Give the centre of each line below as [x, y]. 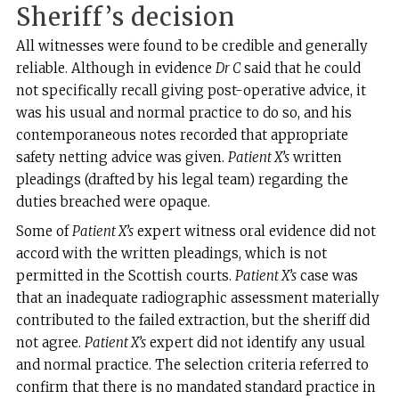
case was [327, 275]
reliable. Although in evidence [115, 68]
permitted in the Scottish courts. [125, 275]
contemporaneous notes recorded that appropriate [182, 134]
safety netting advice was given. [122, 157]
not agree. [50, 342]
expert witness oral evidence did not [254, 231]
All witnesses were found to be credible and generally [191, 45]
